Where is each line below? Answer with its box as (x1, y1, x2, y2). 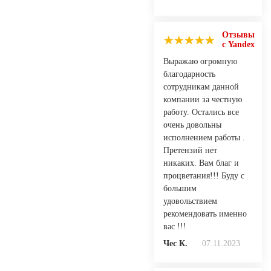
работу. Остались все (163, 107, 239, 117)
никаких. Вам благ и (163, 158, 239, 168)
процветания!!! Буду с (163, 171, 244, 180)
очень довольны (163, 120, 221, 129)
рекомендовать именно (163, 209, 247, 218)
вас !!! (163, 221, 186, 231)
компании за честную (163, 94, 242, 104)
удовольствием (163, 196, 217, 206)
